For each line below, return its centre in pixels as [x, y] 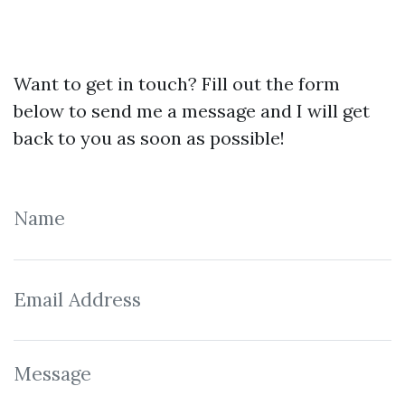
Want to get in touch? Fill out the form [177, 84]
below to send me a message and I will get [192, 111]
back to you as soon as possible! [149, 138]
